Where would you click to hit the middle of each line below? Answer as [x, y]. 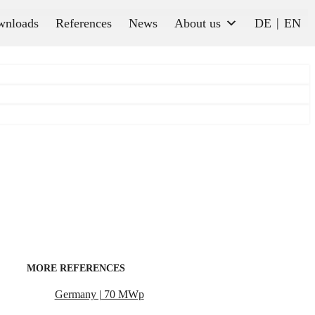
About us [198, 23]
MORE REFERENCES [76, 268]
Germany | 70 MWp [99, 294]
